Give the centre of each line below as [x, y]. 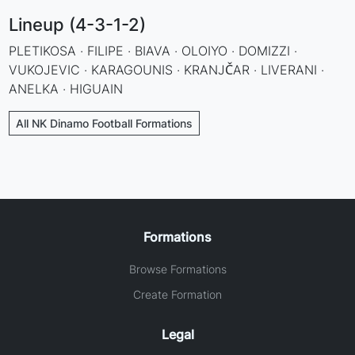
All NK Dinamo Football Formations [105, 123]
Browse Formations [177, 269]
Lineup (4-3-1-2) [78, 24]
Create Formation [177, 294]
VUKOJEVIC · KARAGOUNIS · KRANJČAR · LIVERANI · [167, 69]
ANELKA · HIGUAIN [66, 88]
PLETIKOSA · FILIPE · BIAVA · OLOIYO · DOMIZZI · [153, 50]
